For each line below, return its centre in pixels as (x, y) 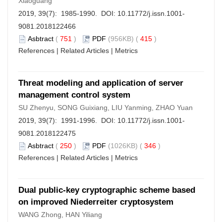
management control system (74, 95)
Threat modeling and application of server (101, 83)
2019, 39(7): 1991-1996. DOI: (68, 120)
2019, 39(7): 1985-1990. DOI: (68, 13)
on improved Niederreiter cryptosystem (96, 202)
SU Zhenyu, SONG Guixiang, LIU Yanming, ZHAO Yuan (106, 108)
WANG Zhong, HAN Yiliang (60, 215)
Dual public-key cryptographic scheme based (107, 190)
